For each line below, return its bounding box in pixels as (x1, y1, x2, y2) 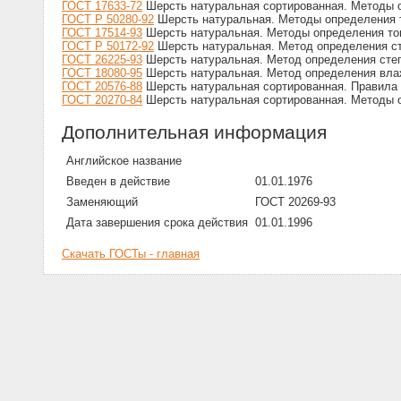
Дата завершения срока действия (66, 216, 248, 230)
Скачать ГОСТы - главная (62, 247, 200, 261)
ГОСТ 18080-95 (62, 66, 142, 81)
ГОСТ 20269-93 (255, 195, 336, 209)
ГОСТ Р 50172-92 (62, 39, 154, 54)
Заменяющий (66, 195, 138, 209)
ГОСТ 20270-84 (62, 93, 142, 107)
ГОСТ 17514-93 (62, 26, 142, 40)
